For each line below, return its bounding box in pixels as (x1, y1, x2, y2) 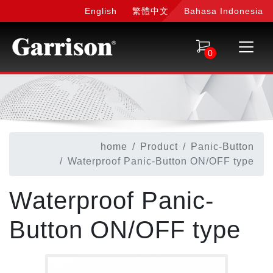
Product (140, 141, 178, 152)
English (85, 6, 117, 16)
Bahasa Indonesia (184, 6, 263, 16)
